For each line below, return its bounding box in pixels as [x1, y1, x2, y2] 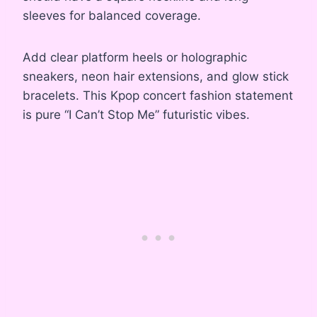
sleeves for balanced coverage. [23, 8, 201, 23]
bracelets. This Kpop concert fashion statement [23, 88, 293, 103]
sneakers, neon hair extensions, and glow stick [23, 69, 289, 84]
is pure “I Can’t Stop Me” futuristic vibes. [23, 108, 250, 122]
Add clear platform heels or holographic [23, 50, 247, 65]
